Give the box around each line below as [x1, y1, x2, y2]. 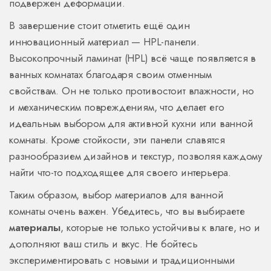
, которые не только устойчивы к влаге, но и [60, 220, 260, 235]
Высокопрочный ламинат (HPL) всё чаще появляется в [9, 51, 256, 66]
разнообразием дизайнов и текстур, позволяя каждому [9, 149, 262, 164]
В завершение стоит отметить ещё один [9, 18, 190, 33]
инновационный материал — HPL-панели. [9, 34, 200, 50]
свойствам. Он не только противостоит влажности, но [9, 83, 254, 99]
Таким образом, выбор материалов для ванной [9, 188, 224, 203]
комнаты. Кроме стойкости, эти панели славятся [9, 132, 225, 148]
